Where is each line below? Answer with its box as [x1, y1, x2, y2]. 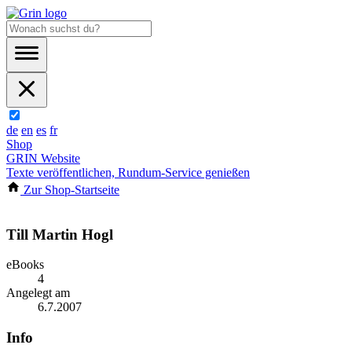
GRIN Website [6, 152, 80, 165]
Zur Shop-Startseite [20, 183, 119, 196]
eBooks [6, 258, 44, 272]
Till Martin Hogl [6, 225, 113, 243]
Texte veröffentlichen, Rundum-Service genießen [6, 166, 250, 179]
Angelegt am [6, 286, 70, 300]
